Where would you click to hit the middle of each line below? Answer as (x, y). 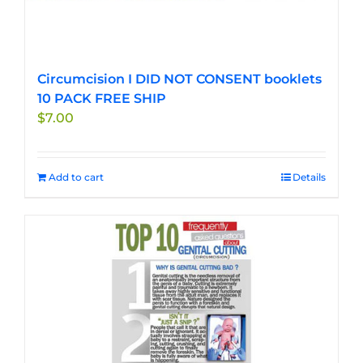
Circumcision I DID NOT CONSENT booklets (179, 79)
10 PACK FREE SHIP (102, 99)
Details (309, 177)
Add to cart (76, 177)
